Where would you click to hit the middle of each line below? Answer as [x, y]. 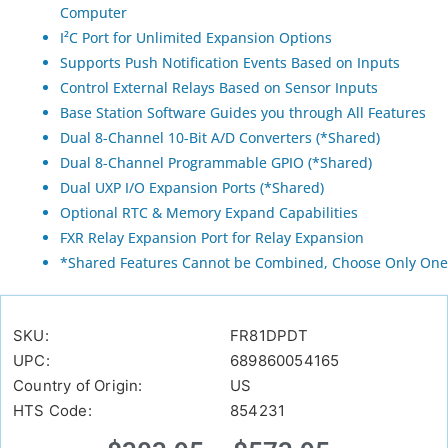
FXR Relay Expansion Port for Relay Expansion [212, 238]
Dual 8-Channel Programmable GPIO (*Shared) [216, 163]
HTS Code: [52, 411]
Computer [93, 13]
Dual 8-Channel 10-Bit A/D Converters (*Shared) [220, 138]
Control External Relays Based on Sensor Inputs [219, 88]
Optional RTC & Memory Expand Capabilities [209, 213]
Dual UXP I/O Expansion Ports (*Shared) [192, 188]
